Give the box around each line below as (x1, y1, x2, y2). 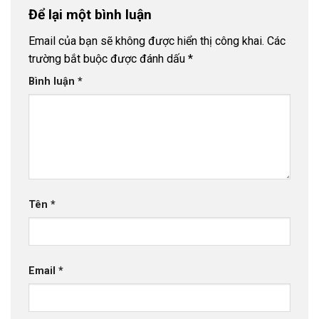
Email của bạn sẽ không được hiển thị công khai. (28, 34, 264, 48)
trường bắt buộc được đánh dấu (28, 52, 188, 66)
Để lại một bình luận (28, 6, 155, 23)
